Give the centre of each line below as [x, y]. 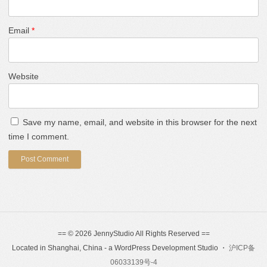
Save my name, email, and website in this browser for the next [140, 122]
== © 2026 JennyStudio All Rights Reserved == [133, 233]
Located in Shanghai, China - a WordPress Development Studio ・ [120, 248]
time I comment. [39, 136]
